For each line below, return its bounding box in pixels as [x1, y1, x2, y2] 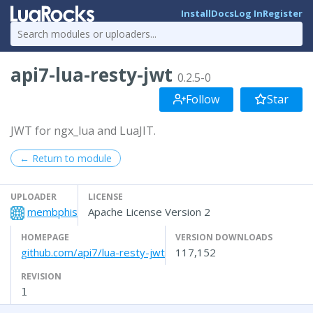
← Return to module [20, 151, 112, 165]
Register [263, 7, 303, 20]
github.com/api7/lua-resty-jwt [21, 245, 165, 259]
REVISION [21, 270, 61, 282]
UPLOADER [10, 190, 57, 203]
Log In [234, 7, 263, 20]
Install [181, 7, 211, 20]
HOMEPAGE [21, 231, 69, 243]
